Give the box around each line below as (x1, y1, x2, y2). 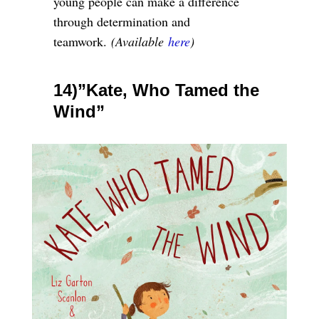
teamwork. (53, 32, 107, 50)
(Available (110, 32, 164, 50)
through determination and (53, 12, 190, 30)
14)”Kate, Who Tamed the (53, 80, 259, 100)
